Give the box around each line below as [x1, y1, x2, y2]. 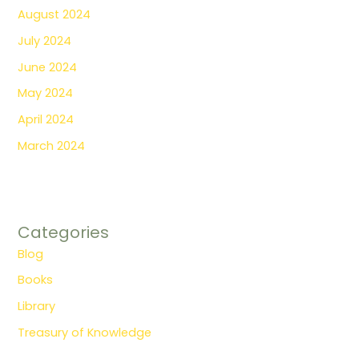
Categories [18, 220, 110, 244]
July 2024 [18, 32, 72, 49]
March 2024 [18, 137, 86, 154]
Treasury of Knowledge [18, 324, 152, 341]
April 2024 [18, 111, 75, 127]
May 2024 [18, 85, 74, 102]
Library [18, 298, 56, 314]
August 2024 [18, 6, 91, 23]
